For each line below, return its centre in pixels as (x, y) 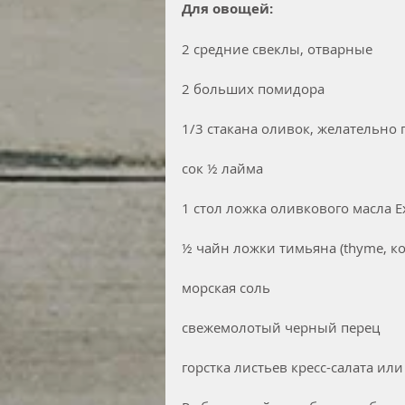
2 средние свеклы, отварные (277, 48)
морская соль (228, 287)
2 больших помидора (253, 88)
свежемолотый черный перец (281, 327)
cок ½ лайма (222, 168)
